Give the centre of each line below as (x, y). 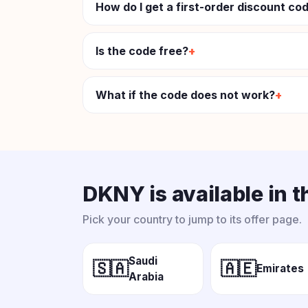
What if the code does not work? (185, 95)
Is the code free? (142, 51)
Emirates (280, 269)
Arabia (146, 276)
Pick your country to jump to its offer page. (192, 219)
